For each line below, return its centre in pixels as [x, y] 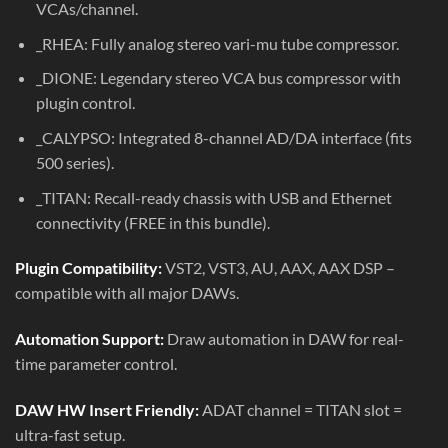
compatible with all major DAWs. [127, 293]
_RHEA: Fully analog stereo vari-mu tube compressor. [217, 43]
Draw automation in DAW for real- [284, 339]
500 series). [74, 163]
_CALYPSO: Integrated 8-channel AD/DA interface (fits [223, 138]
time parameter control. [96, 364]
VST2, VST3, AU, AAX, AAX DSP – [278, 268]
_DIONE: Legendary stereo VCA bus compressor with [218, 78]
